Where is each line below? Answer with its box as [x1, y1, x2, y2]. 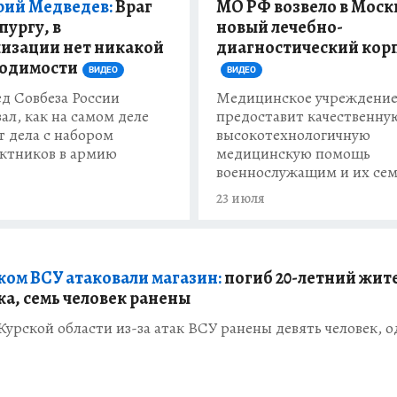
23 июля [216, 189, 265, 209]
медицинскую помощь [216, 143, 370, 165]
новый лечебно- [216, 15, 343, 40]
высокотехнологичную [216, 124, 370, 146]
